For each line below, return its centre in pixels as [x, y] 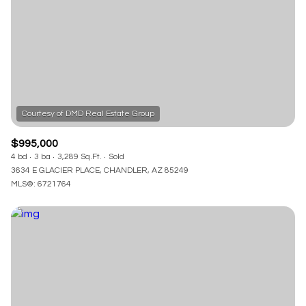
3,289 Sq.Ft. [80, 156]
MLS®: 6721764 [41, 184]
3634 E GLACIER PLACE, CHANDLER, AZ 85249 [100, 170]
